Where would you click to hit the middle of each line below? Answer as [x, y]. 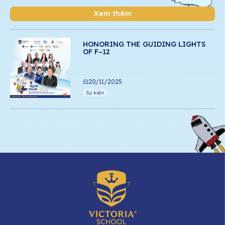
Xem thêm [113, 14]
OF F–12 [96, 52]
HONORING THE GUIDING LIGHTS [144, 44]
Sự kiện [95, 93]
